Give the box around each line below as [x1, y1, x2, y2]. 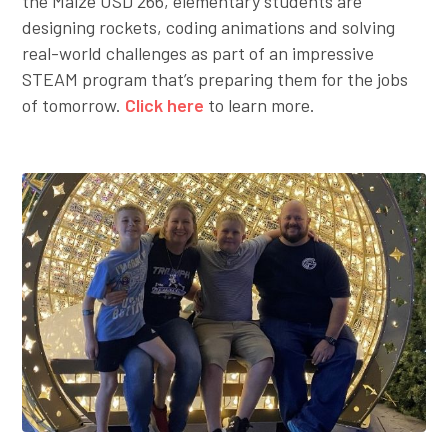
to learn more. [204, 94, 316, 117]
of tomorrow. [22, 94, 126, 117]
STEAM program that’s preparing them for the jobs [22, 68, 409, 91]
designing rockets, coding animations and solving [22, 16, 396, 39]
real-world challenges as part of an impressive [22, 42, 375, 65]
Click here [125, 94, 205, 117]
